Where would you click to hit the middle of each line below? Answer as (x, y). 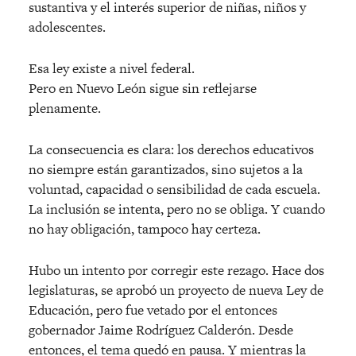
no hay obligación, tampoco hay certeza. (145, 229)
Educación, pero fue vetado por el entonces (153, 310)
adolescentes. (67, 27)
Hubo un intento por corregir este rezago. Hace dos (176, 271)
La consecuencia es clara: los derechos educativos (171, 150)
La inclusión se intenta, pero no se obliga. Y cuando (177, 209)
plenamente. (65, 108)
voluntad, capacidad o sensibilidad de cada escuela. (174, 190)
